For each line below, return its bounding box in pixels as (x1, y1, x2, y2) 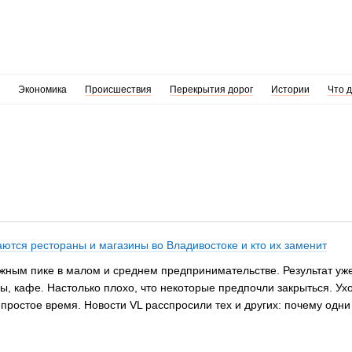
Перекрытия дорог (169, 84, 253, 95)
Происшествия (84, 84, 152, 95)
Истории (270, 84, 310, 95)
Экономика (17, 84, 67, 95)
